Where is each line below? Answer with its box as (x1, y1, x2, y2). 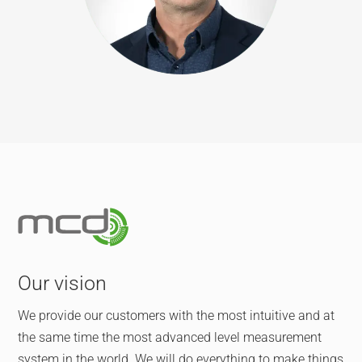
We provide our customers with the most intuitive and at (18, 307, 335, 323)
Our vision (18, 271, 107, 295)
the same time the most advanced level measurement (18, 329, 322, 345)
